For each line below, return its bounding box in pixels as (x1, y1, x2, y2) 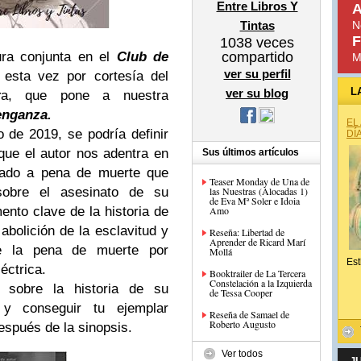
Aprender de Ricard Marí (210, 235, 305, 248)
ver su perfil (223, 67, 291, 81)
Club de (116, 49, 169, 64)
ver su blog (226, 86, 288, 100)
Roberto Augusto (210, 317, 276, 330)
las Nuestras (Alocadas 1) (210, 185, 308, 197)
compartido (221, 49, 293, 65)
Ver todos (222, 348, 263, 359)
